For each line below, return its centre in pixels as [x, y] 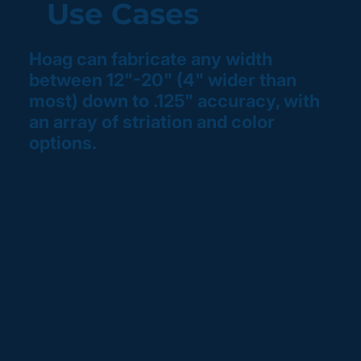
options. [62, 143]
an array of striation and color [151, 122]
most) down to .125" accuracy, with [174, 101]
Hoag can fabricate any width [150, 59]
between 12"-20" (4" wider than [162, 80]
